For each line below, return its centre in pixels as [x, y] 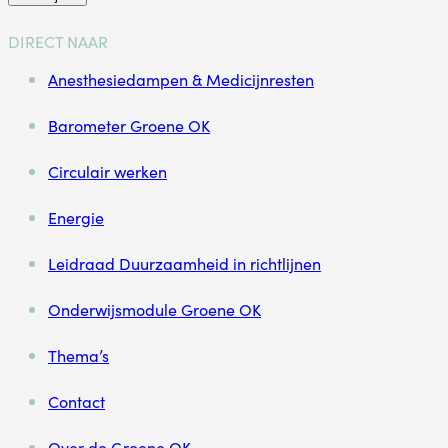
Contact [76, 401]
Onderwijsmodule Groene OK [154, 309]
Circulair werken [107, 171]
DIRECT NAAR [58, 41]
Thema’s [78, 355]
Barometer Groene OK [129, 125]
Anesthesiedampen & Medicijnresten [181, 79]
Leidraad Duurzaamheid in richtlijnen [184, 263]
